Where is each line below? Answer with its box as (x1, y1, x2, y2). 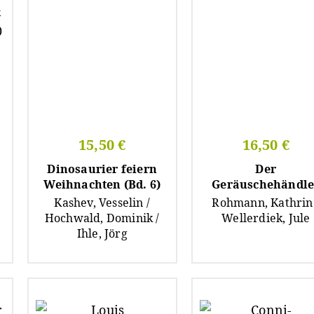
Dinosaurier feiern (47, 161, 158, 177)
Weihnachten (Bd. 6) (43, 176, 161, 192)
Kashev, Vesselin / (54, 194, 151, 210)
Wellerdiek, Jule (221, 210, 310, 226)
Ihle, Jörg (76, 225, 128, 241)
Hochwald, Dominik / (44, 210, 160, 226)
